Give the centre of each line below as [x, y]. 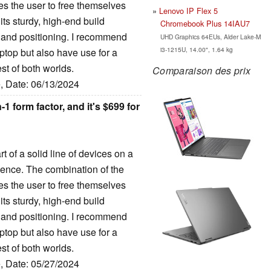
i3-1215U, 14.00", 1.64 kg [196, 49]
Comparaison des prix [202, 70]
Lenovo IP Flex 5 [188, 10]
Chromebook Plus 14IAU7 [205, 23]
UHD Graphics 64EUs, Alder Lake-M [211, 36]
